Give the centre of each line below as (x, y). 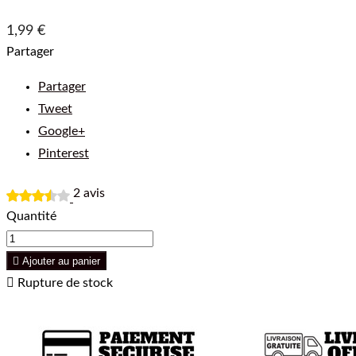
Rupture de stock (64, 282)
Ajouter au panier (61, 261)
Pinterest (64, 153)
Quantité (31, 216)
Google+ (62, 131)
